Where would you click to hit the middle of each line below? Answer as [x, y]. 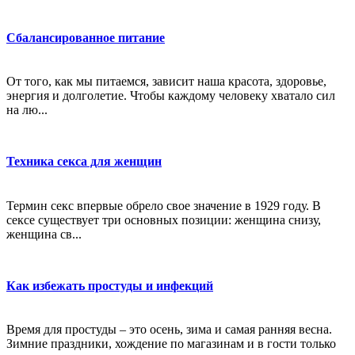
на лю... [27, 110]
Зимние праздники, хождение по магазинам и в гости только [171, 344]
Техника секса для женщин [84, 162]
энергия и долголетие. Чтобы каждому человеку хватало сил [171, 96]
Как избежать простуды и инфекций [110, 285]
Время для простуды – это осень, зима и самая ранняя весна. [169, 330]
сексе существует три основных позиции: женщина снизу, [164, 219]
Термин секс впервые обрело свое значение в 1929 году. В [164, 205]
